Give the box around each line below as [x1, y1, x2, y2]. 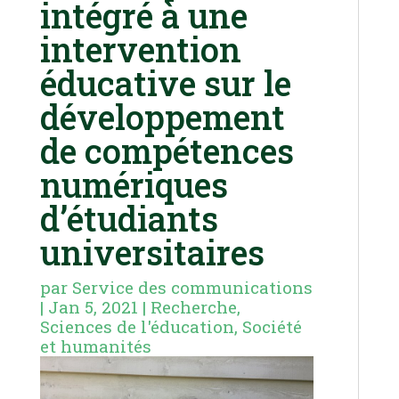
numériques [39, 162, 228, 208]
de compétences [39, 128, 294, 174]
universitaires [39, 230, 265, 275]
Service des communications [71, 276, 313, 299]
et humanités [39, 335, 151, 358]
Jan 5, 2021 [47, 296, 138, 319]
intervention [39, 27, 241, 72]
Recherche [150, 296, 237, 319]
